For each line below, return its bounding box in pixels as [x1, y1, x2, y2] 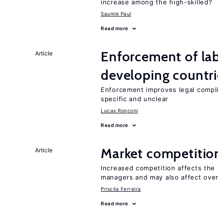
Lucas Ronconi [101, 108, 138, 113]
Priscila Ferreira [101, 186, 141, 192]
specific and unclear [101, 95, 168, 103]
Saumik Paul [101, 11, 131, 17]
